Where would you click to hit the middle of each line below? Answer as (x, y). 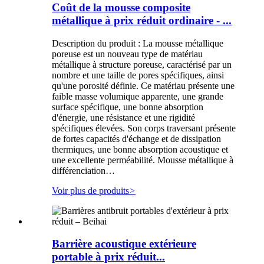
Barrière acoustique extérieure (124, 244)
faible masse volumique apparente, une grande (138, 96)
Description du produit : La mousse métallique (138, 43)
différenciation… (83, 170)
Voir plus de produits (90, 190)
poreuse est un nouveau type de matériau (127, 54)
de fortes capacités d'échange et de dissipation (136, 138)
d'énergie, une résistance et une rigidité (123, 117)
